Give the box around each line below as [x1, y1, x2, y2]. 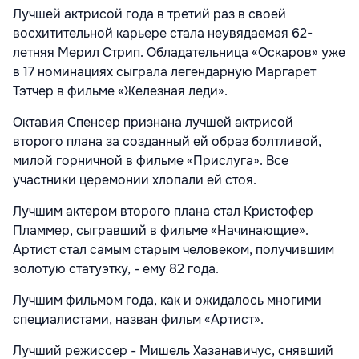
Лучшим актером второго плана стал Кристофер [13, 203, 313, 220]
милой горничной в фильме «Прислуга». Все [13, 152, 288, 169]
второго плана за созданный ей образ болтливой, [13, 133, 321, 150]
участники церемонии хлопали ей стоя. [13, 171, 256, 188]
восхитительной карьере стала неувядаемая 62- [13, 25, 313, 42]
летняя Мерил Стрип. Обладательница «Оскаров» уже [13, 44, 345, 61]
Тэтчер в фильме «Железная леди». [13, 83, 228, 99]
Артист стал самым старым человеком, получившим [13, 241, 334, 258]
